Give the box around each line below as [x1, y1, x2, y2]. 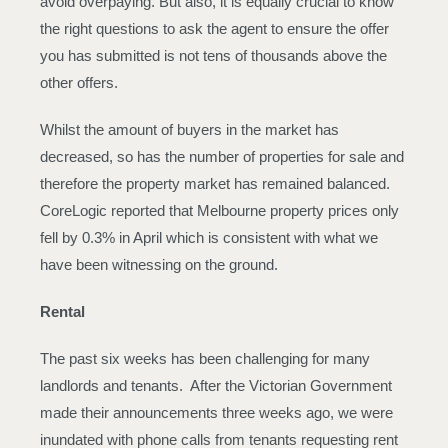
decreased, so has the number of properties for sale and [40, 148, 404, 165]
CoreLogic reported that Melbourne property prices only [40, 202, 399, 219]
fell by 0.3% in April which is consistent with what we [40, 229, 378, 246]
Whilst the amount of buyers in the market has [40, 121, 339, 138]
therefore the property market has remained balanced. [40, 175, 394, 192]
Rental [40, 303, 85, 320]
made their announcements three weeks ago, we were [40, 404, 393, 421]
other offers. [40, 74, 118, 91]
